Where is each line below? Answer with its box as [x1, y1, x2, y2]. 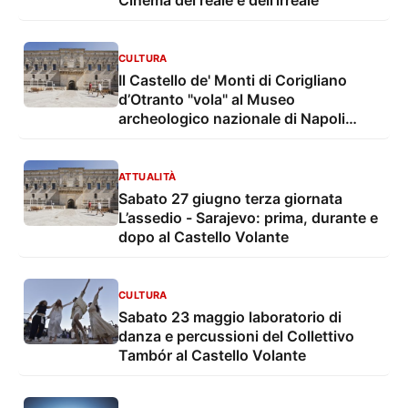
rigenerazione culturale [118, 148, 279, 167]
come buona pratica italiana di [118, 128, 327, 148]
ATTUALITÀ [118, 170, 177, 184]
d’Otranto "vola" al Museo [118, 90, 295, 109]
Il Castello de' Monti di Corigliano [118, 71, 347, 90]
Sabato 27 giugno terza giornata [118, 189, 342, 209]
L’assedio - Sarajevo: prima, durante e [118, 209, 378, 228]
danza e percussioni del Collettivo [118, 327, 354, 346]
